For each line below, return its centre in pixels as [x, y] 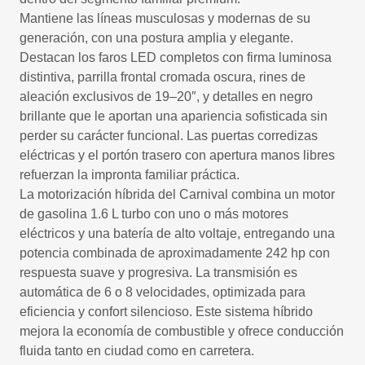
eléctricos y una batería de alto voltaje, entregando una [177, 233]
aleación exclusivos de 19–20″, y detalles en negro [166, 97]
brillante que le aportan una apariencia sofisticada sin [174, 116]
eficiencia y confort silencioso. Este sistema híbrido [166, 312]
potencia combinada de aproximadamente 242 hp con [175, 253]
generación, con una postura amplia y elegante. [156, 38]
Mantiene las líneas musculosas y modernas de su [165, 18]
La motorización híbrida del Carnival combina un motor [177, 194]
